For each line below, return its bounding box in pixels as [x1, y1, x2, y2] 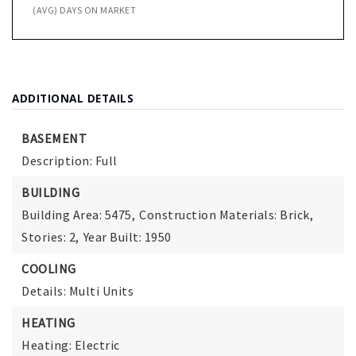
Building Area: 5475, [21, 207, 135, 223]
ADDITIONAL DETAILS [12, 91, 133, 106]
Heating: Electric [21, 337, 120, 354]
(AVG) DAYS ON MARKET [33, 4, 136, 17]
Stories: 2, [21, 229, 79, 246]
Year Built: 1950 [83, 229, 172, 246]
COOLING [21, 261, 76, 277]
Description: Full [21, 153, 118, 169]
